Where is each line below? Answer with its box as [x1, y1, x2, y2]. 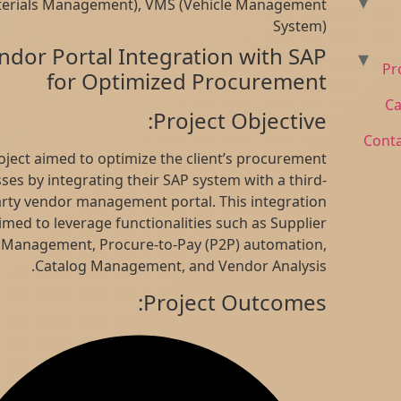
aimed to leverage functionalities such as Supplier [47, 213, 384, 234]
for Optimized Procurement [103, 66, 384, 97]
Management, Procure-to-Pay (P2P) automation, [57, 235, 384, 255]
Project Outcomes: [200, 286, 384, 317]
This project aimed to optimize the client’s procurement [7, 149, 384, 169]
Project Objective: [209, 106, 384, 136]
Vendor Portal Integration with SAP [29, 41, 384, 72]
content [206, 29, 260, 49]
